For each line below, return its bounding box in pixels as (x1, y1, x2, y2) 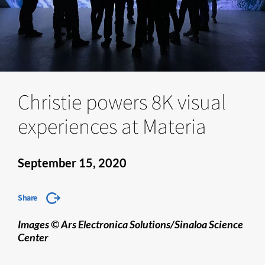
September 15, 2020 (18, 156, 127, 170)
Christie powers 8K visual (18, 88, 226, 115)
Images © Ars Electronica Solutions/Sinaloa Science (18, 218, 243, 231)
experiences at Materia (18, 112, 206, 140)
